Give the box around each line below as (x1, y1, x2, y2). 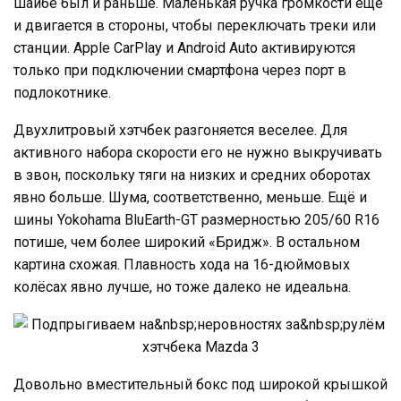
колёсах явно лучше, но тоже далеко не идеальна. (13, 277, 351, 295)
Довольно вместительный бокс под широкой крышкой (13, 375, 388, 393)
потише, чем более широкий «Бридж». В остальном (13, 233, 360, 251)
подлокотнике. (13, 83, 111, 101)
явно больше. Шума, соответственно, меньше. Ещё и (13, 188, 367, 206)
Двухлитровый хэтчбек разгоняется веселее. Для (13, 121, 347, 139)
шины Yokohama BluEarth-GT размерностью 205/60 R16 (13, 210, 380, 228)
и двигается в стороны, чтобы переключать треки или (13, 16, 376, 34)
